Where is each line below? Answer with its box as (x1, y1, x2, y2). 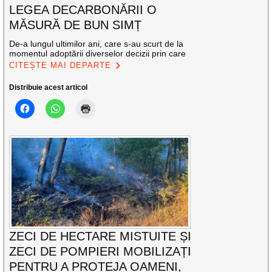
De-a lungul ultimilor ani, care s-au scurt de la (9, 39, 184, 49)
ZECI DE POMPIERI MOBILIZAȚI (9, 244, 192, 258)
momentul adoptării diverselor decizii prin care (9, 49, 186, 59)
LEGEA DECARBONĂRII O (9, 3, 157, 17)
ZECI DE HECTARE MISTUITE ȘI (9, 229, 192, 243)
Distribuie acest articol (9, 83, 88, 92)
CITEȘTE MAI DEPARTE (9, 61, 112, 70)
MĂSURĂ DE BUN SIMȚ (9, 18, 142, 32)
